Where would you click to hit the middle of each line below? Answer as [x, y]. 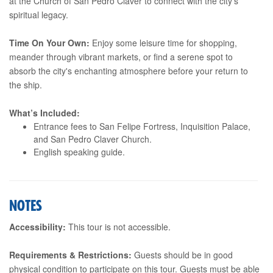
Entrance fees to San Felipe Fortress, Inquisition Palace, [142, 126]
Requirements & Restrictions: [70, 254]
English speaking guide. [79, 151]
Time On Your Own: [49, 42]
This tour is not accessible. [118, 226]
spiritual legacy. [39, 14]
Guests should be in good [182, 254]
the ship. [26, 84]
